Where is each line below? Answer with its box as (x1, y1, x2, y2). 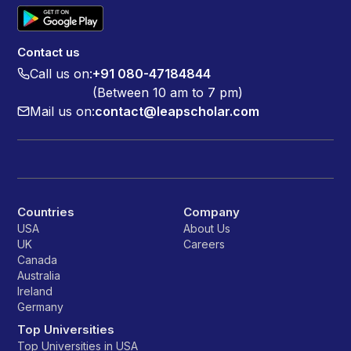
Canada (17, 252, 57, 266)
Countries (17, 204, 74, 219)
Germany (17, 299, 63, 313)
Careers (183, 237, 225, 251)
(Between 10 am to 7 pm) (92, 84, 243, 100)
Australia (17, 268, 60, 282)
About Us (183, 221, 230, 235)
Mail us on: (30, 103, 95, 119)
